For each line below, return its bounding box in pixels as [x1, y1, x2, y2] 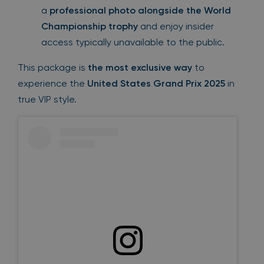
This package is [18, 62, 88, 73]
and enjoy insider [138, 21, 214, 32]
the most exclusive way [88, 62, 192, 73]
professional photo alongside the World [49, 5, 231, 16]
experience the [18, 78, 87, 89]
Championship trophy [41, 21, 138, 32]
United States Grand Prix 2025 [87, 78, 225, 89]
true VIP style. [18, 94, 77, 105]
